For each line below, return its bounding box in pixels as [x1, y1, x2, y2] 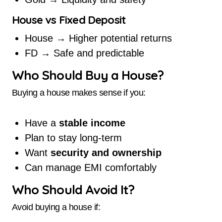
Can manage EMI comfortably [24, 162, 157, 173]
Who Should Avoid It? [12, 181, 135, 197]
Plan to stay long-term [24, 132, 122, 143]
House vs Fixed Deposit [12, 13, 126, 27]
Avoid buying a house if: [12, 202, 101, 213]
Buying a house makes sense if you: [12, 87, 146, 98]
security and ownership [50, 147, 162, 158]
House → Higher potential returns [24, 32, 172, 44]
